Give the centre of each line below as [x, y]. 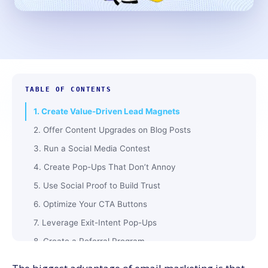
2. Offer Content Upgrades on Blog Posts [112, 130]
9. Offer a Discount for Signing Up [98, 260]
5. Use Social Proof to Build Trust [97, 185]
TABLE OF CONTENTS [68, 89]
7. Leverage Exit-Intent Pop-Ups [95, 223]
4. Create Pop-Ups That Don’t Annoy [105, 167]
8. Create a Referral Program [89, 241]
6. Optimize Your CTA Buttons [90, 204]
